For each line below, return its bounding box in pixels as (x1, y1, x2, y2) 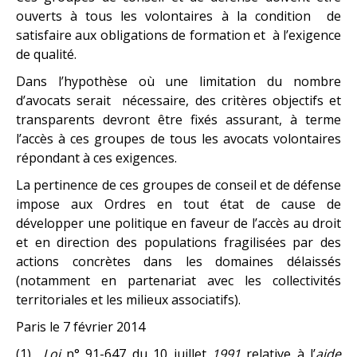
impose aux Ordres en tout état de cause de (16, 194, 341, 213)
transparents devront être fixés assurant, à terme (16, 110, 341, 128)
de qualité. (16, 45, 76, 63)
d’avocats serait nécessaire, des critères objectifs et (16, 91, 341, 109)
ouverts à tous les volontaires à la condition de (16, 6, 341, 25)
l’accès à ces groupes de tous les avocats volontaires (16, 129, 341, 147)
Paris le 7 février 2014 (16, 317, 145, 335)
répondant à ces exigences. (16, 148, 177, 167)
